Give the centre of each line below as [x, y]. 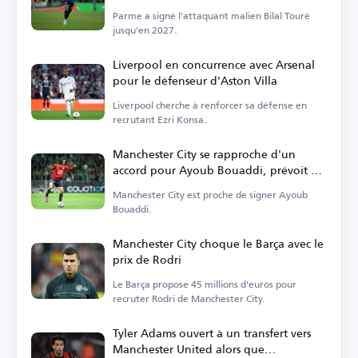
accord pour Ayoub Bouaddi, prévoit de [219, 170]
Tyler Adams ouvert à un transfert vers [212, 333]
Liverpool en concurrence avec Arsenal [214, 65]
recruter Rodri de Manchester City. [189, 299]
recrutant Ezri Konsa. [160, 120]
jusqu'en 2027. [145, 30]
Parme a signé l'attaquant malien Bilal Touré [211, 16]
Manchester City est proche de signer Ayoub [210, 195]
